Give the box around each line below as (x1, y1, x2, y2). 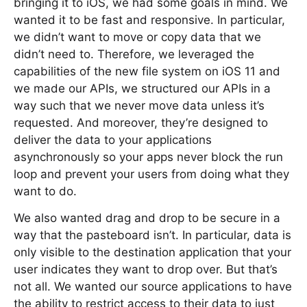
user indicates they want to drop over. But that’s (14, 262, 278, 276)
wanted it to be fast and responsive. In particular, (14, 13, 285, 27)
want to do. (14, 184, 77, 198)
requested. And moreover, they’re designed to (14, 116, 268, 130)
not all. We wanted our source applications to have (14, 280, 292, 293)
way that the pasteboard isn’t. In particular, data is (14, 228, 291, 242)
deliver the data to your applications (14, 133, 212, 147)
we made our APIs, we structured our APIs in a (14, 82, 271, 95)
